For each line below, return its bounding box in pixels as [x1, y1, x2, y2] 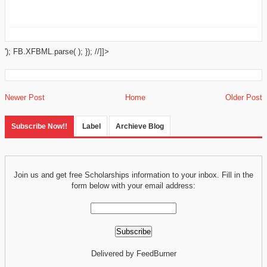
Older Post [225, 92, 262, 102]
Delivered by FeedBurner [91, 249, 176, 259]
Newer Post [5, 92, 45, 102]
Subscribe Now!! [11, 122, 67, 131]
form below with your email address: [72, 181, 195, 190]
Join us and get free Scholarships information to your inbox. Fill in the [14, 170, 253, 179]
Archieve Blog [116, 122, 164, 131]
